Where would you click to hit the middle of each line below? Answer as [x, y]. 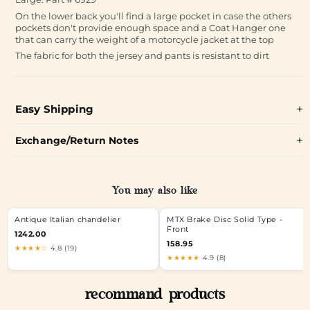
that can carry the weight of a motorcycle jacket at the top [145, 39]
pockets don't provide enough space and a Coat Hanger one [151, 27]
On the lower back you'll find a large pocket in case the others [153, 16]
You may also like [155, 192]
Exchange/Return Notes [77, 140]
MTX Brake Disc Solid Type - [225, 220]
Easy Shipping [54, 109]
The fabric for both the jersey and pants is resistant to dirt [142, 55]
